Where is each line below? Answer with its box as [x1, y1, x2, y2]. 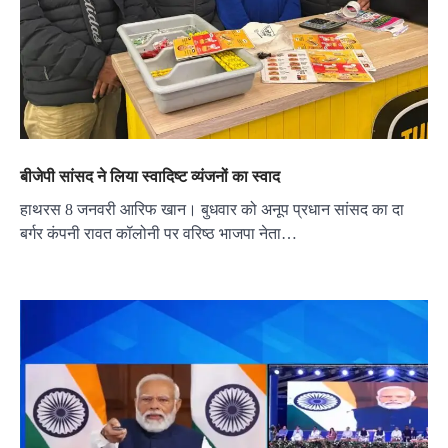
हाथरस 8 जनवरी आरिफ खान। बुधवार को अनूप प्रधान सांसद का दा [20, 201, 404, 219]
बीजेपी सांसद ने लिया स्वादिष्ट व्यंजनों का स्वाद [20, 166, 280, 187]
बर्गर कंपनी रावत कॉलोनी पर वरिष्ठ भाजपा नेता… [20, 225, 297, 243]
